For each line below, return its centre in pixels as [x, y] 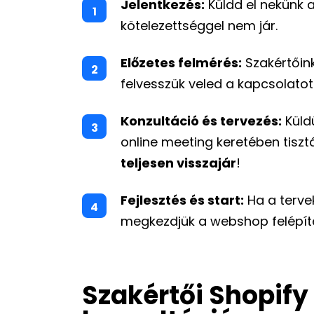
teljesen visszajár [178, 163]
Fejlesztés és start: [182, 200]
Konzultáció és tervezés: [201, 121]
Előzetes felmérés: [181, 63]
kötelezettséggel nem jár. [199, 26]
